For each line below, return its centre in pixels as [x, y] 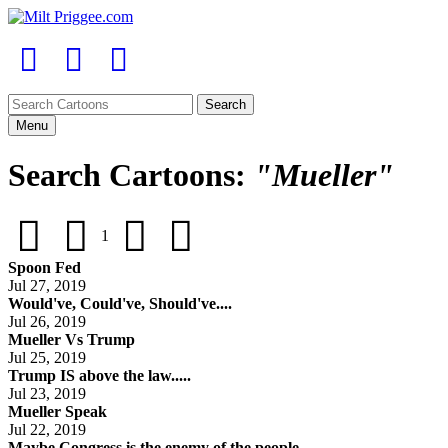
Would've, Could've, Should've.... [120, 303]
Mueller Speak [57, 411]
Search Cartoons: [131, 175]
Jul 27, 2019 [49, 285]
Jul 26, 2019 [49, 321]
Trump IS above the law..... [99, 375]
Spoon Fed [44, 267]
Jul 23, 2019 [49, 393]
